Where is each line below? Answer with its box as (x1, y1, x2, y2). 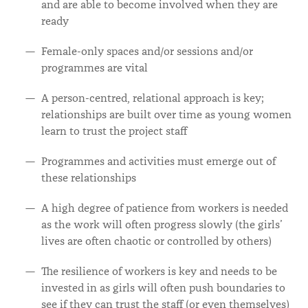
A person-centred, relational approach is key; (41, 91, 264, 105)
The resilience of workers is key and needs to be (41, 265, 277, 278)
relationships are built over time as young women (41, 108, 291, 122)
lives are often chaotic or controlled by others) (41, 234, 272, 248)
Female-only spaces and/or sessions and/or (41, 45, 253, 58)
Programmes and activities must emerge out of (41, 155, 276, 168)
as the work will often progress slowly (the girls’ (41, 218, 283, 232)
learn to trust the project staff (41, 124, 187, 138)
